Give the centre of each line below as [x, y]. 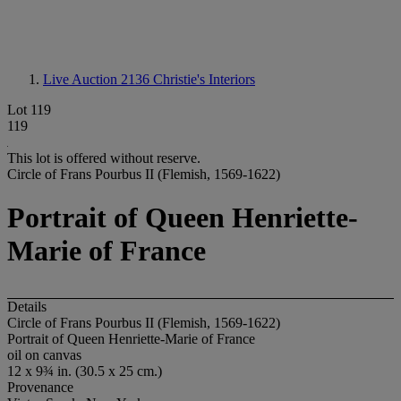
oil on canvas [44, 354]
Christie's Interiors [204, 79]
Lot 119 [29, 110]
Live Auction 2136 [98, 79]
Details [27, 306]
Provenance [40, 387]
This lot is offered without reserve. [104, 158]
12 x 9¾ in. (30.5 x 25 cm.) [85, 371]
